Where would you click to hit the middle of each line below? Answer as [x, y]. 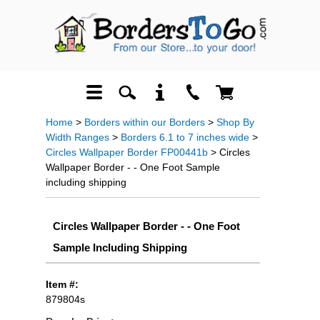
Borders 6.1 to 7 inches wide [185, 137]
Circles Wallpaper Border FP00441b [127, 152]
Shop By [235, 122]
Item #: [62, 284]
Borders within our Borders [145, 122]
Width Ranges [77, 137]
